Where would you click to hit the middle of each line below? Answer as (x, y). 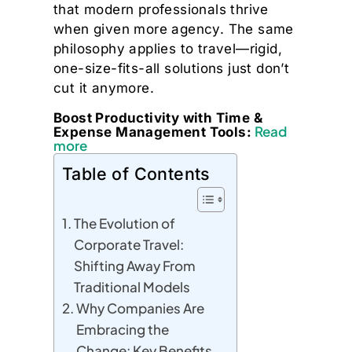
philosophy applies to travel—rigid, (168, 49)
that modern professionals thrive (161, 9)
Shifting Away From (135, 266)
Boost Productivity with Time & (158, 118)
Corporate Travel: (129, 244)
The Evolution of (125, 223)
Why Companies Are (141, 308)
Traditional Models (132, 287)
